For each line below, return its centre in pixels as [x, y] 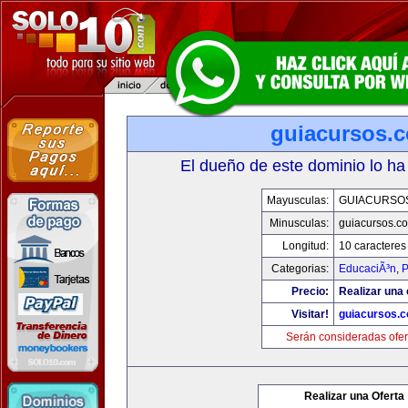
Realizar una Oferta [354, 396]
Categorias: [300, 269]
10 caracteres [372, 246]
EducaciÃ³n [367, 269]
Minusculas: [299, 223]
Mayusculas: [297, 200]
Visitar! [310, 314]
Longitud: [305, 246]
